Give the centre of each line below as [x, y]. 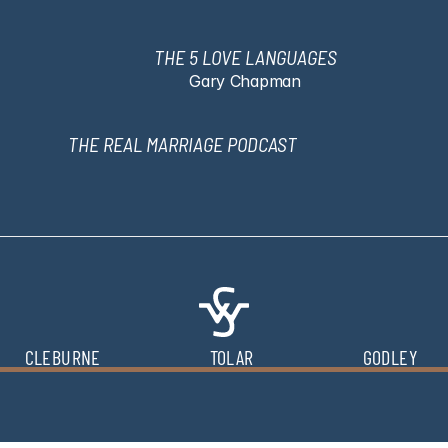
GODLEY [390, 357]
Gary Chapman [245, 81]
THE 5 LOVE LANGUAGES [245, 57]
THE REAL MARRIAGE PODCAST [182, 144]
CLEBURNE [62, 357]
